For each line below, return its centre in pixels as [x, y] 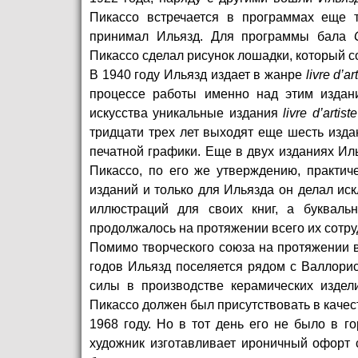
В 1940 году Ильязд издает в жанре [198, 75]
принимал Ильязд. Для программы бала [222, 37]
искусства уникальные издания [187, 113]
